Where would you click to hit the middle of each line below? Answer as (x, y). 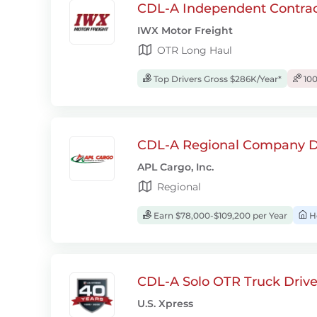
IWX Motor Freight (185, 30)
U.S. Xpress (165, 304)
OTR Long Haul (195, 50)
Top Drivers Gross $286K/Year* (217, 79)
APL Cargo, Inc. (175, 167)
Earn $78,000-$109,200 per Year (219, 215)
